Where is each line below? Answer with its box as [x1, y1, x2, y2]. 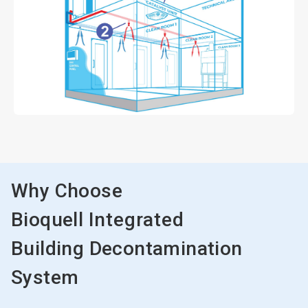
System [11, 266, 79, 289]
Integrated [88, 208, 184, 232]
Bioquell [11, 208, 89, 232]
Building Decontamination [11, 237, 243, 261]
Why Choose [11, 179, 122, 203]
